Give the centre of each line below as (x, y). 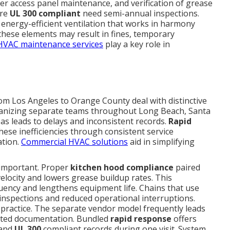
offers (184, 219)
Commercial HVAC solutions (74, 142)
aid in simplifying (161, 142)
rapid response (141, 219)
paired (187, 167)
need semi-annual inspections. (140, 13)
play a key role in (137, 44)
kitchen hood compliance (122, 167)
